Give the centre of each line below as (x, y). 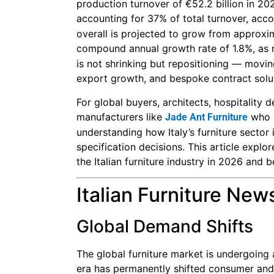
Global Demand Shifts (165, 227)
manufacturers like (121, 117)
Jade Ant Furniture (206, 117)
